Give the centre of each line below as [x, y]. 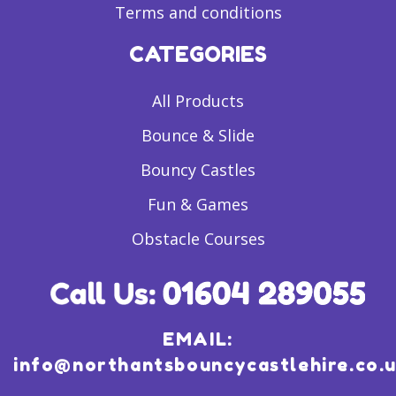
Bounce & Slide [198, 136]
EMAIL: [198, 340]
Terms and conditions [198, 13]
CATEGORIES [198, 55]
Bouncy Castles [198, 170]
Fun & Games [198, 205]
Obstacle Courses [198, 239]
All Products [198, 101]
